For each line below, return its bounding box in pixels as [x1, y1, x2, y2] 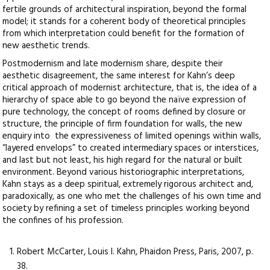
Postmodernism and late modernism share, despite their [2, 57, 224, 72]
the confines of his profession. [2, 213, 127, 228]
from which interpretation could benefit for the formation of [2, 27, 245, 42]
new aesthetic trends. [2, 39, 90, 54]
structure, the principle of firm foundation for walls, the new [2, 117, 243, 132]
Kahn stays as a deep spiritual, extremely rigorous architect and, [2, 177, 254, 192]
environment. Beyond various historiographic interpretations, [2, 165, 245, 180]
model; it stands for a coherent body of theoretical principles [2, 14, 246, 30]
